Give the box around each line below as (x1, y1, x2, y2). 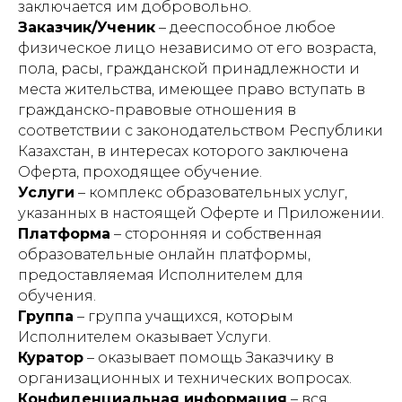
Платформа (18, 225, 110, 242)
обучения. (18, 287, 96, 304)
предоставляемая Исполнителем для (18, 267, 303, 284)
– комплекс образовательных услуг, (74, 184, 347, 201)
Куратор (18, 349, 83, 366)
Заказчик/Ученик (18, 19, 155, 36)
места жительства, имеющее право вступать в (18, 81, 365, 98)
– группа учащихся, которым (74, 308, 293, 325)
